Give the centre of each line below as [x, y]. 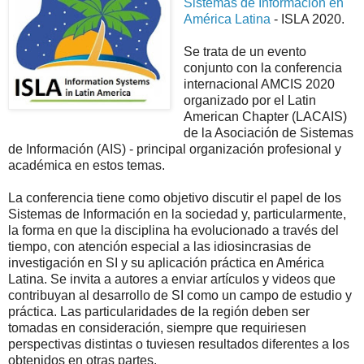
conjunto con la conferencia [262, 67]
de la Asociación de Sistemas [268, 132]
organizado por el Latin [249, 100]
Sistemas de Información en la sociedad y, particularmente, [177, 214]
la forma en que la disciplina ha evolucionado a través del [173, 230]
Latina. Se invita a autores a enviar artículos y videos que [172, 279]
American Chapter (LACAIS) [265, 116]
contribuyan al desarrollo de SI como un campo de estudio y [180, 295]
